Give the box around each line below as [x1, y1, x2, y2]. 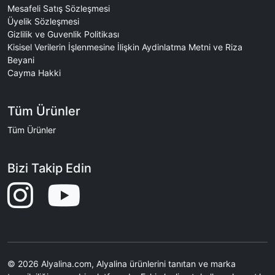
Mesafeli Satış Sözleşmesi [7, 3, 110, 14]
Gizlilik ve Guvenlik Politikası [7, 29, 119, 40]
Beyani [7, 55, 34, 66]
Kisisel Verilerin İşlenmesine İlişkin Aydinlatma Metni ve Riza [7, 42, 242, 53]
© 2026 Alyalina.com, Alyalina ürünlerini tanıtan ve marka [7, 258, 236, 269]
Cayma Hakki [7, 68, 61, 79]
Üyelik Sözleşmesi [7, 16, 79, 27]
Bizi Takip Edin [7, 161, 91, 176]
